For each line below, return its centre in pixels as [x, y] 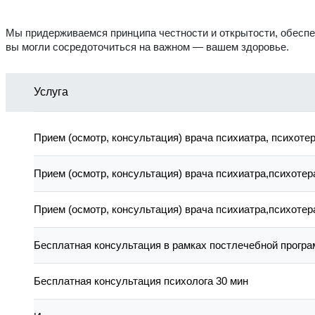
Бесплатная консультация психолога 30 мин [141, 281]
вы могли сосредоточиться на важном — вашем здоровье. [147, 47]
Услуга [51, 92]
